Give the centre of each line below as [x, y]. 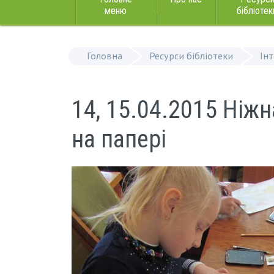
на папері [119, 139]
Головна [105, 56]
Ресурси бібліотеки [191, 56]
